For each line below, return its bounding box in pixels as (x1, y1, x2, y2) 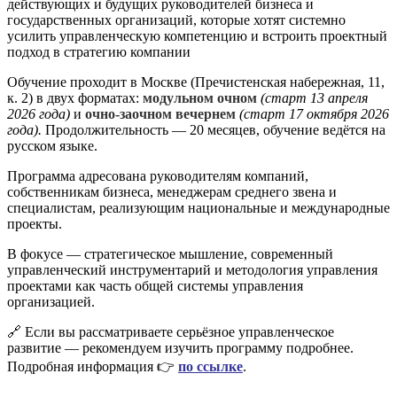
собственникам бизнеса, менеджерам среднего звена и (7, 183, 337, 199)
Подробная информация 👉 (7, 358, 178, 374)
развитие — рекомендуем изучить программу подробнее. (7, 339, 354, 355)
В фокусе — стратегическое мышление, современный (7, 245, 333, 261)
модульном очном (143, 90, 257, 105)
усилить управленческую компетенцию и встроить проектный (7, 27, 387, 43)
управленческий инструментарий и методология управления (7, 261, 378, 277)
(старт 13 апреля (261, 90, 368, 105)
